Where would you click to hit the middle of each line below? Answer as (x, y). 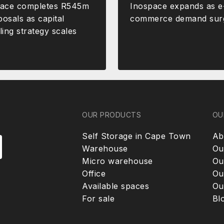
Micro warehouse (117, 161)
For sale (98, 198)
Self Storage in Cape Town (136, 136)
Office (94, 173)
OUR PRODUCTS (111, 114)
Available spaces (115, 186)
